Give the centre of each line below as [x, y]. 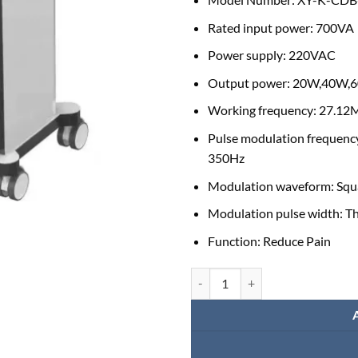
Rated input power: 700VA [280, 27]
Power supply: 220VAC [271, 55]
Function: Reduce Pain [269, 241]
